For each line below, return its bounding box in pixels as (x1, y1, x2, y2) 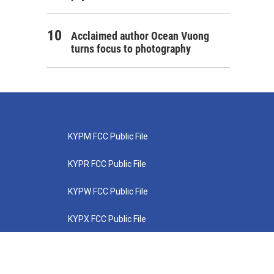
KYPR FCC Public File (67, 159, 146, 169)
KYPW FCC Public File (67, 187, 148, 196)
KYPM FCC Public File (67, 131, 148, 141)
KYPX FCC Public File (67, 214, 146, 224)
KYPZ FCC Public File (67, 242, 146, 251)
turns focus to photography (71, 42, 191, 55)
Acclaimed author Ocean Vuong (71, 29, 209, 42)
